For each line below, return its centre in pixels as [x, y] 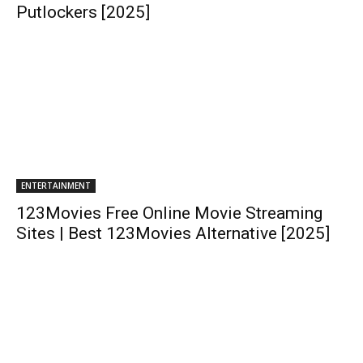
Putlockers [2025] [83, 12]
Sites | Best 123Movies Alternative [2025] [173, 233]
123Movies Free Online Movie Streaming [169, 213]
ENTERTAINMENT [56, 186]
